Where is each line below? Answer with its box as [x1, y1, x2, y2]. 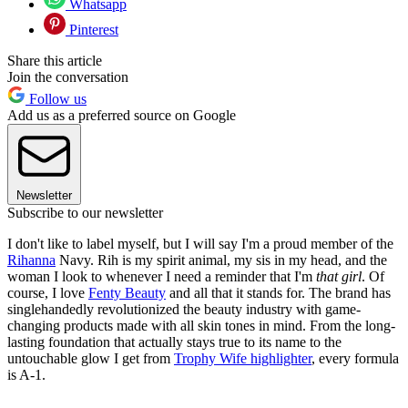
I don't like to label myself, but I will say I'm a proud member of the [7, 236, 393, 252]
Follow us [25, 91, 87, 107]
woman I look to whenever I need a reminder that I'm [7, 269, 316, 285]
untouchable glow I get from [7, 351, 174, 367]
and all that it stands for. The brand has [166, 285, 391, 301]
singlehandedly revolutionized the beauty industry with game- [7, 301, 361, 318]
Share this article [7, 53, 102, 69]
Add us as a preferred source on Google [7, 107, 236, 124]
